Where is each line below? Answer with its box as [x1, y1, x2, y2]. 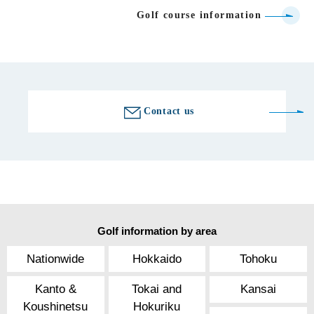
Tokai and [132, 282, 182, 296]
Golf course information [136, 10, 261, 21]
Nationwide [27, 252, 85, 266]
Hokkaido [132, 252, 182, 266]
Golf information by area [97, 224, 217, 237]
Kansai [240, 282, 277, 296]
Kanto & [34, 282, 76, 296]
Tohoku [240, 252, 278, 266]
